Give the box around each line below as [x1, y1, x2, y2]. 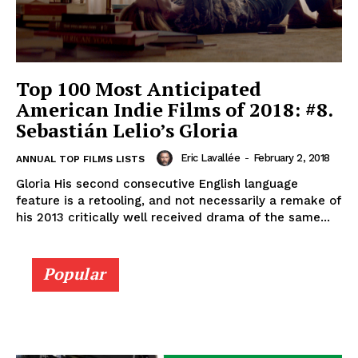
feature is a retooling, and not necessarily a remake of [16, 193, 341, 208]
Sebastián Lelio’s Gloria [16, 117, 238, 143]
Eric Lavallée [180, 151, 240, 164]
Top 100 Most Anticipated [16, 75, 261, 101]
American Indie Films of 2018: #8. [16, 96, 333, 122]
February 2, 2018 [253, 151, 330, 164]
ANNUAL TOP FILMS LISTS [16, 153, 145, 165]
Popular [43, 262, 106, 284]
